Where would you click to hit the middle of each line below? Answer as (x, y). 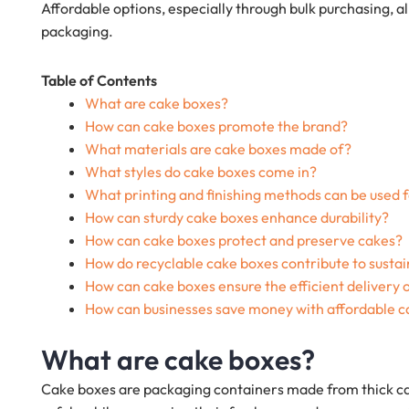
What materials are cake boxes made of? (218, 149)
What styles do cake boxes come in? (201, 172)
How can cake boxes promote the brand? (216, 126)
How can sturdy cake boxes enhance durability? (237, 218)
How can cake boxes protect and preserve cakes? (244, 241)
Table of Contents (99, 81)
